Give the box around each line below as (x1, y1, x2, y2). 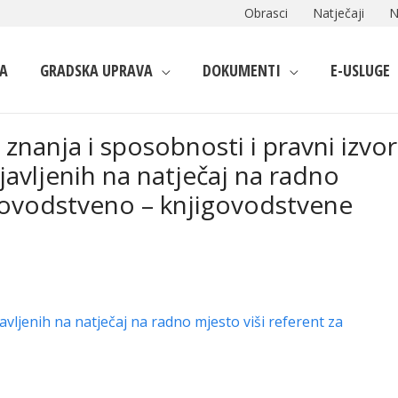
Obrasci (244, 4, 288, 21)
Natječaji (313, 4, 364, 21)
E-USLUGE (330, 59, 390, 81)
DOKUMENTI (203, 59, 281, 81)
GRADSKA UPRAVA (40, 59, 153, 81)
